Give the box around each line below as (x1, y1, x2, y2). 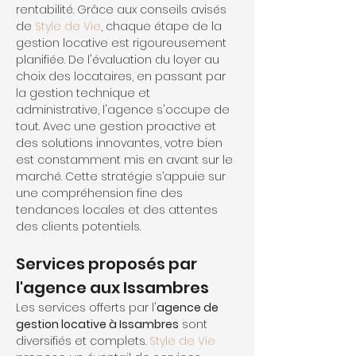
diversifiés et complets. (16, 333, 149, 349)
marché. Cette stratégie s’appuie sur (16, 168, 229, 184)
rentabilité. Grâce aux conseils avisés (16, 2, 230, 17)
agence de (157, 300, 221, 315)
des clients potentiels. (16, 219, 141, 234)
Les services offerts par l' (16, 300, 157, 315)
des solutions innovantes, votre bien (16, 135, 226, 151)
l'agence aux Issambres (16, 277, 209, 299)
